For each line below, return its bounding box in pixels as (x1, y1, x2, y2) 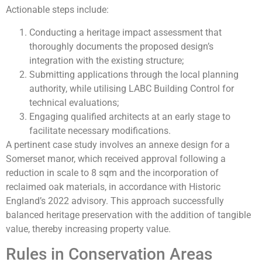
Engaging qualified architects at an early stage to (29, 111, 230, 122)
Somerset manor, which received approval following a (6, 153, 226, 164)
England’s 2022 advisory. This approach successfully (6, 195, 224, 206)
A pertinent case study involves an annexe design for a (6, 139, 230, 150)
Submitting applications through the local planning (29, 68, 239, 80)
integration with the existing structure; (29, 54, 184, 66)
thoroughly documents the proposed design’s (29, 40, 213, 52)
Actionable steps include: (6, 4, 109, 16)
